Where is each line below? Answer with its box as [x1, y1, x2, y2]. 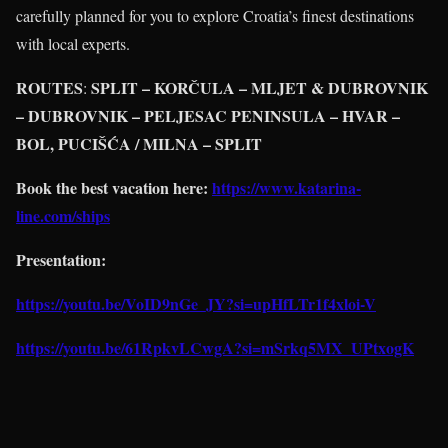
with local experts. [16, 32, 130, 54]
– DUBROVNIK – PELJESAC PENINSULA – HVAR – [16, 103, 400, 127]
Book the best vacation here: [16, 175, 212, 199]
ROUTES [16, 75, 83, 99]
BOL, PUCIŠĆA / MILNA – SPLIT [16, 131, 262, 155]
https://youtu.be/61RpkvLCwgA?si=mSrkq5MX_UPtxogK [16, 335, 414, 359]
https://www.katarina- [212, 175, 361, 199]
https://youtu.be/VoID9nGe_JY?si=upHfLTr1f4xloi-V [16, 291, 376, 315]
